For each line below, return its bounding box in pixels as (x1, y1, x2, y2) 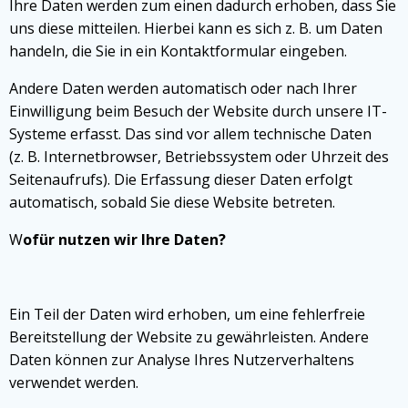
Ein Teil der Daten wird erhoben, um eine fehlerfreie (9, 304, 365, 324)
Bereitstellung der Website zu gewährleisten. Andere (9, 327, 369, 347)
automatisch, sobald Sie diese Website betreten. (9, 192, 335, 212)
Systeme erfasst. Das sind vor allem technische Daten (9, 124, 372, 144)
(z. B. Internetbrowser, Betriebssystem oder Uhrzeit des (9, 147, 389, 167)
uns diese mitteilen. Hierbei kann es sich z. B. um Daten (9, 18, 382, 38)
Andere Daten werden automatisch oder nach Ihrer (9, 78, 357, 98)
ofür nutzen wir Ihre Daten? (23, 229, 226, 250)
